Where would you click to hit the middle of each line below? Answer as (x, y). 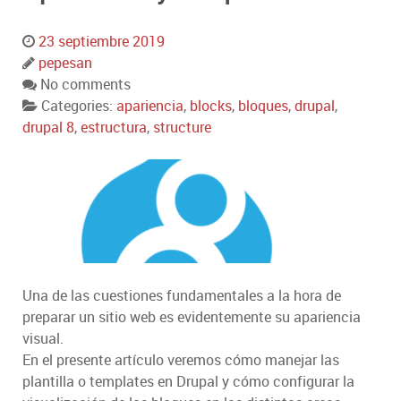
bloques (263, 106)
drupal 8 (48, 128)
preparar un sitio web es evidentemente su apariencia (192, 317)
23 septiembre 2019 (102, 42)
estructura (114, 128)
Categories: (79, 106)
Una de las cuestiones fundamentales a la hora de (182, 296)
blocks (211, 106)
